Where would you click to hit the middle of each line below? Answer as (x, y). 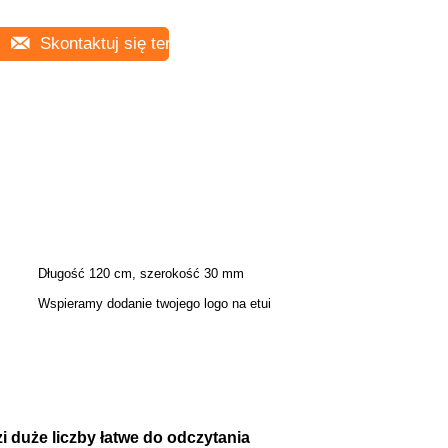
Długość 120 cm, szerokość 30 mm (141, 273)
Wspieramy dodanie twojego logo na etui (154, 303)
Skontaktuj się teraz (112, 43)
